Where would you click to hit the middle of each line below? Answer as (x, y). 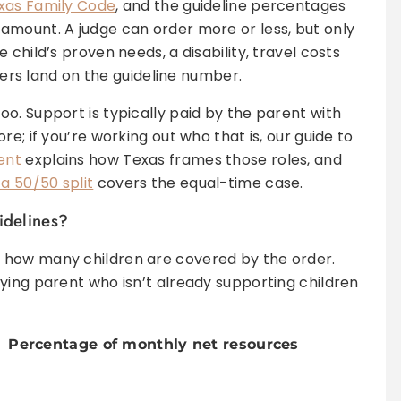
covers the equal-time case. (198, 183)
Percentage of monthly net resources (154, 345)
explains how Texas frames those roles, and (182, 160)
